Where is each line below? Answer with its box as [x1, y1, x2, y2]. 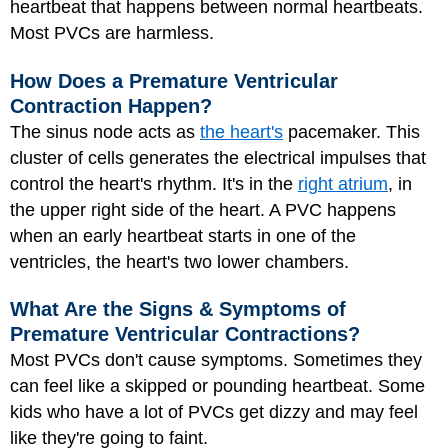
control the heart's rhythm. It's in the [10, 173, 298, 194]
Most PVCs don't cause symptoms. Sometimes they [10, 350, 422, 370]
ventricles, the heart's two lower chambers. [10, 251, 349, 272]
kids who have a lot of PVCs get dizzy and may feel [10, 402, 418, 422]
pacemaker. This [283, 121, 420, 142]
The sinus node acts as [10, 121, 200, 142]
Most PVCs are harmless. [10, 23, 214, 43]
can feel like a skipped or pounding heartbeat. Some [10, 376, 425, 396]
